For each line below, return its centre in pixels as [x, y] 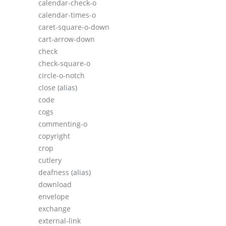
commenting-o [63, 124]
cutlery [50, 160]
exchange [54, 209]
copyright [54, 136]
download [55, 185]
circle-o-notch [62, 76]
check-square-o [64, 64]
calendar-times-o [67, 15]
